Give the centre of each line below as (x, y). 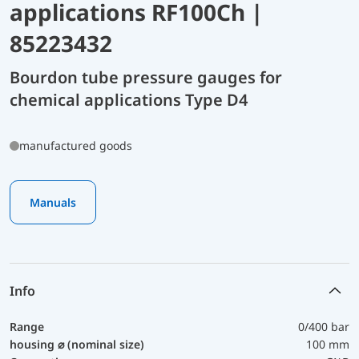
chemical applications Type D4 (129, 99)
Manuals (53, 202)
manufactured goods (76, 145)
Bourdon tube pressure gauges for (146, 77)
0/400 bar (324, 326)
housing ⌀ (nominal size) (77, 344)
